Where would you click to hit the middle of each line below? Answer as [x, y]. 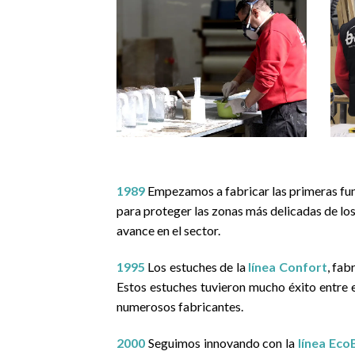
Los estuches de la [197, 266]
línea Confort [288, 266]
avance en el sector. [168, 231]
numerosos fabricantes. [180, 306]
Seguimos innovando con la [223, 342]
